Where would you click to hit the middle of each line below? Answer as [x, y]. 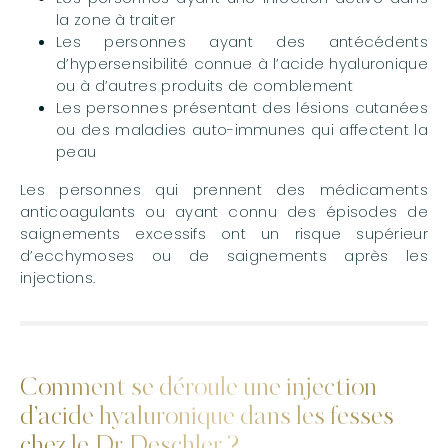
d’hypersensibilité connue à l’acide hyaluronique [242, 64]
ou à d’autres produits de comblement [204, 86]
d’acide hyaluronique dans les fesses [207, 418]
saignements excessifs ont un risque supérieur [224, 234]
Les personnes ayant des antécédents [242, 42]
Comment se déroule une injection [198, 389]
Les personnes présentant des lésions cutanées [242, 108]
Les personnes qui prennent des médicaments [224, 190]
